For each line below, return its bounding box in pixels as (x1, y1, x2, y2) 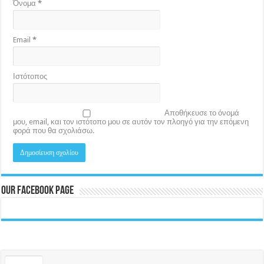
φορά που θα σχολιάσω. (13, 126, 95, 136)
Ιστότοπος (13, 72, 48, 81)
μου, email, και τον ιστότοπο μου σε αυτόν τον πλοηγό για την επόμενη (13, 117, 249, 127)
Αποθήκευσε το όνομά (164, 108, 240, 118)
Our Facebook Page (1, 185, 74, 197)
